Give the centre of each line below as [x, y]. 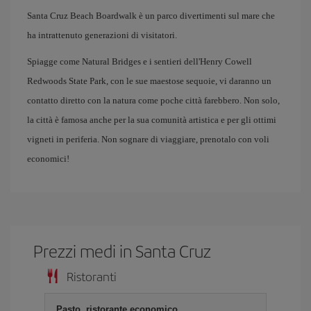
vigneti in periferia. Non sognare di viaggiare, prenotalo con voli [148, 139]
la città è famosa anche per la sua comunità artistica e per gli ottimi [152, 120]
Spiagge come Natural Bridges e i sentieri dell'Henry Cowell [140, 61]
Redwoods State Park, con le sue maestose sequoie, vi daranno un [149, 81]
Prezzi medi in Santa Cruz [123, 251]
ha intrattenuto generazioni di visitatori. [102, 35]
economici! [48, 159]
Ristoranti [92, 276]
